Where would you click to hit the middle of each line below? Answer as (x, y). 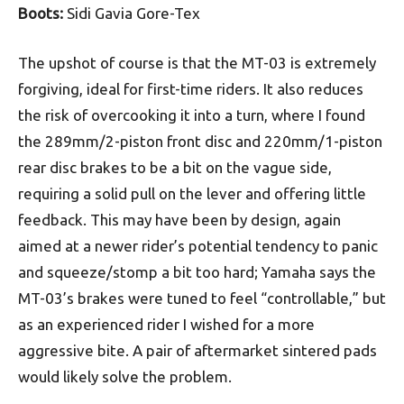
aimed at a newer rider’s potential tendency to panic (198, 246)
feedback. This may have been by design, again (179, 220)
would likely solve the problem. (125, 376)
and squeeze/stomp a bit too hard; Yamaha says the (197, 272)
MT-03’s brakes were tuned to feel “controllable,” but (202, 298)
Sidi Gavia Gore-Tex (132, 13)
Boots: (41, 13)
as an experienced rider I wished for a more (166, 324)
